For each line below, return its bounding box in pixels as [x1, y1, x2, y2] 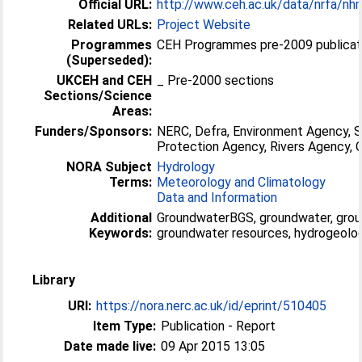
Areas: [112, 103, 153, 119]
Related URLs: [68, 17, 153, 32]
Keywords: [89, 225, 153, 241]
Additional [90, 210, 153, 225]
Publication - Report [161, 318, 276, 334]
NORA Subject [66, 159, 153, 175]
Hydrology [157, 159, 216, 175]
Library [32, 272, 76, 288]
